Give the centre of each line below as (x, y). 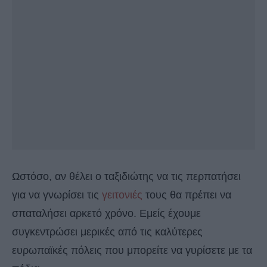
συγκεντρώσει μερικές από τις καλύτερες (107, 232)
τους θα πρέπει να (187, 195)
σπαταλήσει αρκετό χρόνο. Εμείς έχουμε (106, 214)
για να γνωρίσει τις (57, 195)
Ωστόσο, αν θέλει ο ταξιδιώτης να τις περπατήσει (126, 177)
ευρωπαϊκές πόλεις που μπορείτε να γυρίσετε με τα (132, 251)
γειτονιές (122, 195)
